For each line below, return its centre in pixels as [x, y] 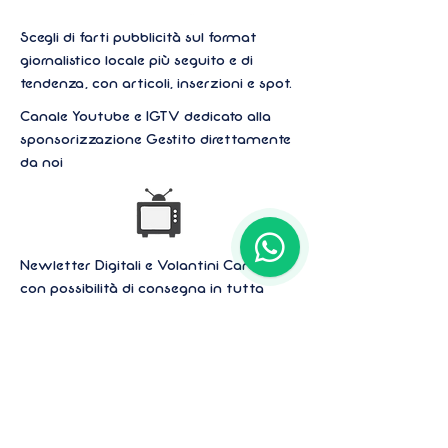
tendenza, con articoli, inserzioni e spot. [156, 83]
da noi [41, 162]
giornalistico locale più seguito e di [136, 60]
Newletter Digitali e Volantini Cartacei [150, 265]
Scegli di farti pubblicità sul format [138, 37]
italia [36, 311]
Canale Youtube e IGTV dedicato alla [145, 116]
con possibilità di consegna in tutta [142, 288]
